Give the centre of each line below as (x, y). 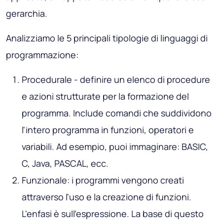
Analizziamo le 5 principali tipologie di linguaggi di (107, 38)
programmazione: (42, 55)
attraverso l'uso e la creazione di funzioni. (107, 197)
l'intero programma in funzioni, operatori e (108, 130)
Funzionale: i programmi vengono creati (103, 180)
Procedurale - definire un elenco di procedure (116, 80)
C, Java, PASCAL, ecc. (65, 164)
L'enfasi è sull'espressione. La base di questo (113, 214)
